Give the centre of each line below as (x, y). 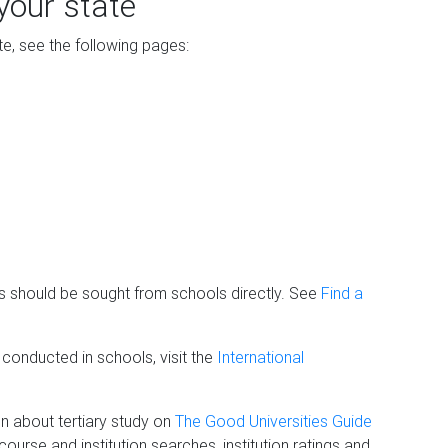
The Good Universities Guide (273, 421)
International (260, 357)
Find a (342, 293)
